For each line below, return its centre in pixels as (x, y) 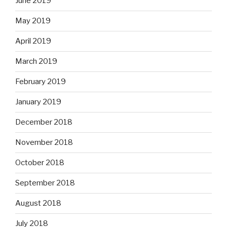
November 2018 (44, 143)
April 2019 (33, 41)
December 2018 (44, 122)
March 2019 (36, 62)
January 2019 (38, 102)
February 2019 (41, 82)
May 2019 (33, 21)
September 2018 (45, 183)
